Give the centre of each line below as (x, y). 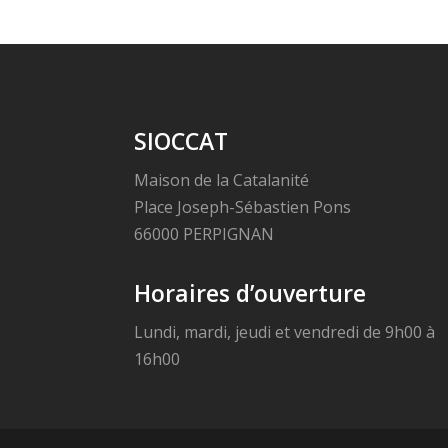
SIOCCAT (181, 140)
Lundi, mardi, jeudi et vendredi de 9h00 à (285, 332)
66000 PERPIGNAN (204, 233)
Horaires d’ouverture (250, 293)
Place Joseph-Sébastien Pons (243, 206)
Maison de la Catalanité (222, 179)
